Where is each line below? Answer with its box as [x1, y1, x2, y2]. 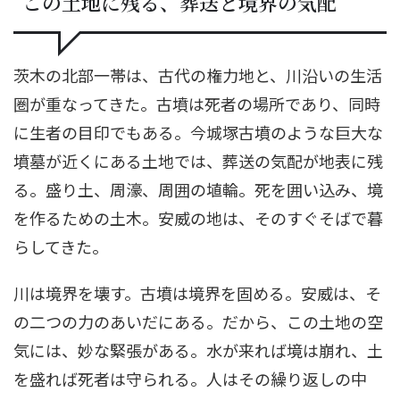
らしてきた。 [13, 234, 108, 258]
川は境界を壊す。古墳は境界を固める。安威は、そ [13, 280, 381, 304]
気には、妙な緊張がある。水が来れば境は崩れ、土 [13, 337, 383, 362]
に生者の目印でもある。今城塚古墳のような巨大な [13, 120, 383, 144]
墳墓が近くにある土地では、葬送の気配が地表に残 [13, 148, 383, 172]
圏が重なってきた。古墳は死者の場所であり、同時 [13, 91, 380, 115]
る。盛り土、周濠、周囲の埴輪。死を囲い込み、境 [13, 177, 383, 201]
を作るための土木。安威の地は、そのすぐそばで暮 [13, 205, 383, 229]
